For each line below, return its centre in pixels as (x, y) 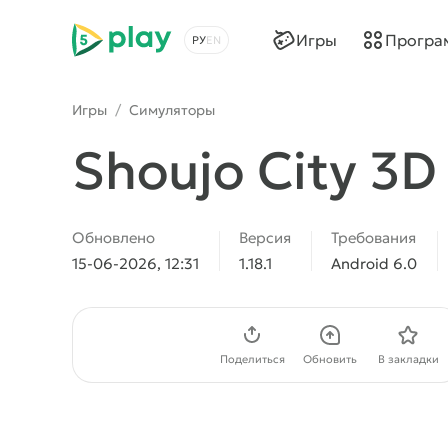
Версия (265, 237)
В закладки (408, 359)
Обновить (330, 359)
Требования (373, 237)
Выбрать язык (237, 50)
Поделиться (252, 359)
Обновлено (113, 237)
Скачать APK (149, 344)
